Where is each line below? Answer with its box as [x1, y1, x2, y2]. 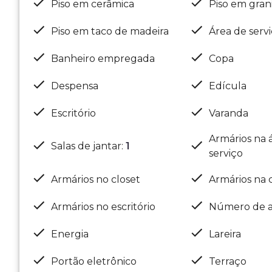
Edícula [208, 80, 246, 92]
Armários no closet [51, 173, 140, 185]
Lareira [208, 228, 241, 240]
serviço [208, 148, 243, 159]
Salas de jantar [51, 140, 121, 152]
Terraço [208, 255, 246, 267]
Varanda [208, 107, 248, 119]
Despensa [51, 80, 98, 92]
